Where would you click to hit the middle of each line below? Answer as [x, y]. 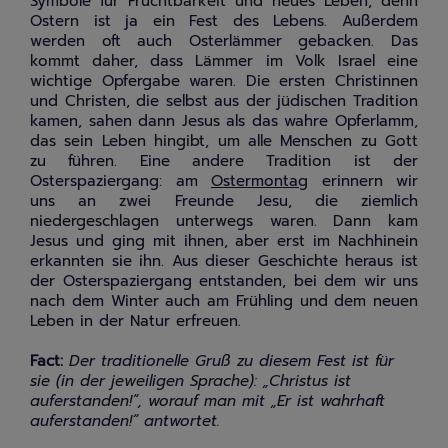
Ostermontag [259, 181]
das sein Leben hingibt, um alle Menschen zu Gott [224, 141]
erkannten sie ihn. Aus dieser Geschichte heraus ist [224, 261]
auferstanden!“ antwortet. [125, 421]
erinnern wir [363, 181]
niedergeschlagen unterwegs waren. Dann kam [224, 221]
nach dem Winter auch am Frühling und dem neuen [224, 301]
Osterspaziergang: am [120, 181]
